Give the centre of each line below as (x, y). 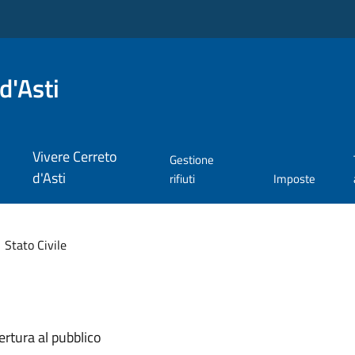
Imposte (295, 179)
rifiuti (183, 179)
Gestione (192, 160)
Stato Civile (35, 244)
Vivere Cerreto (74, 157)
